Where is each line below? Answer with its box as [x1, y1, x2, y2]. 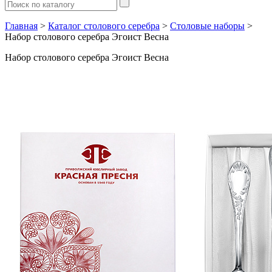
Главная [5, 21, 38, 31]
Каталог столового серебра [48, 21, 160, 31]
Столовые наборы [170, 21, 245, 31]
